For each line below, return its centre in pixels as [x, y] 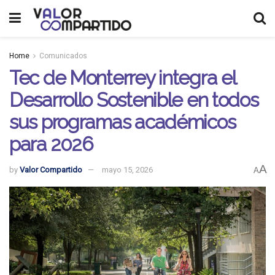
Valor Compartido [51, 170]
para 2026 [51, 144]
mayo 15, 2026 [127, 170]
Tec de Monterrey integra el [122, 78]
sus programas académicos [122, 122]
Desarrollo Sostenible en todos [134, 100]
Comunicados [63, 56]
